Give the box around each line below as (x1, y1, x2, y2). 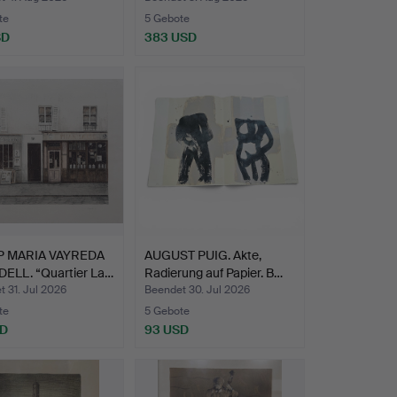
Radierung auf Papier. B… (144, 264, 283, 281)
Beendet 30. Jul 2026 (144, 282, 250, 297)
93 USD (144, 321, 189, 338)
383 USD (144, 28, 197, 45)
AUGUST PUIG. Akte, (144, 246, 261, 263)
